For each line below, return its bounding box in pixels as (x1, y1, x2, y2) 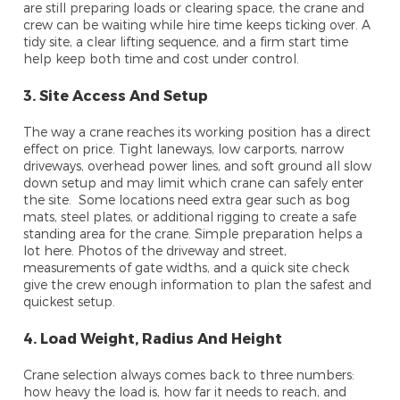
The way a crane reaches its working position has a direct (23, 124, 371, 140)
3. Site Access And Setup (23, 87, 209, 104)
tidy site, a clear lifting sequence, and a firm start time (23, 34, 349, 50)
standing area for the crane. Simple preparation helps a (23, 226, 363, 242)
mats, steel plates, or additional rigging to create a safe (23, 209, 357, 225)
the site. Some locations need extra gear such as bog (23, 192, 351, 208)
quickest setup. (23, 294, 116, 310)
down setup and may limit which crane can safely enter (23, 175, 364, 191)
